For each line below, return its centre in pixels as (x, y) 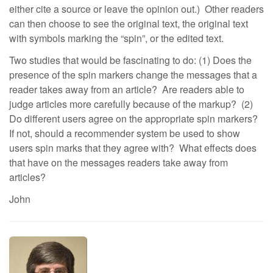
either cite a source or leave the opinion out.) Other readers (136, 9)
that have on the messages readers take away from (119, 162)
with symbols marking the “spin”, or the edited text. (116, 38)
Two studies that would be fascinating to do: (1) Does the (130, 60)
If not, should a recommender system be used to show (125, 133)
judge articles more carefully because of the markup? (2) (131, 104)
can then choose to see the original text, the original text (129, 23)
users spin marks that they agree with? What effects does (133, 148)
